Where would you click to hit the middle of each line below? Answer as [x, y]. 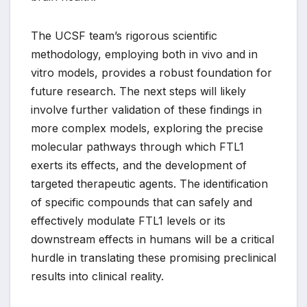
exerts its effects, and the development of [139, 165]
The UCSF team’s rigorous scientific [124, 35]
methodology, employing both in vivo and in [144, 54]
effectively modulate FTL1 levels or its [128, 220]
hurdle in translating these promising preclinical [153, 257]
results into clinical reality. [97, 276]
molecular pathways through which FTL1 [137, 146]
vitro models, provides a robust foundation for [151, 72]
